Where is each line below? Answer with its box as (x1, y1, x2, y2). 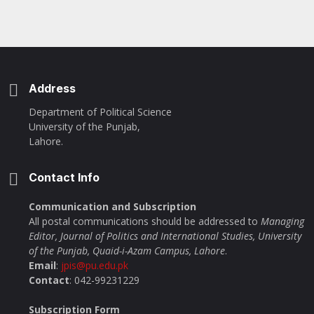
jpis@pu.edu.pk (61, 259, 128, 272)
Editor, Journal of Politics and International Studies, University (29, 229, 301, 243)
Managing (261, 214, 304, 228)
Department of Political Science (29, 105, 172, 118)
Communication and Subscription (29, 200, 196, 213)
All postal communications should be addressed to (29, 214, 261, 228)
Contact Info (29, 170, 100, 184)
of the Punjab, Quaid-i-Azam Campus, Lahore (29, 244, 225, 257)
